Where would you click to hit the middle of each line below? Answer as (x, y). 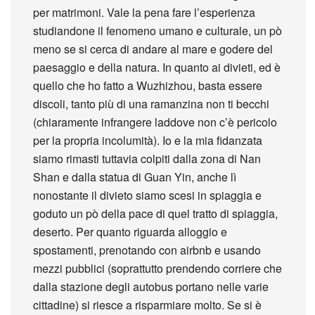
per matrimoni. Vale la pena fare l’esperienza (144, 12)
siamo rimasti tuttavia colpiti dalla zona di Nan (147, 158)
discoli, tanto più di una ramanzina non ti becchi (152, 103)
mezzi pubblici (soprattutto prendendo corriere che (158, 268)
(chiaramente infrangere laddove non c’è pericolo (155, 122)
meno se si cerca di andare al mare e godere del (153, 49)
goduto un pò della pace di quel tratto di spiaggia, (156, 213)
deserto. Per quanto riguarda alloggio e (130, 231)
